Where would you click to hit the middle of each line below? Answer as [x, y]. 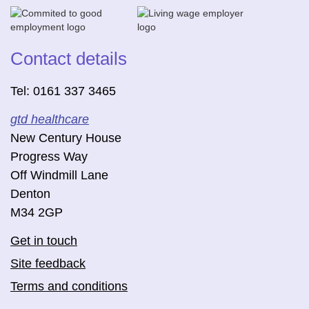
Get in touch [44, 241]
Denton [30, 194]
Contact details [69, 59]
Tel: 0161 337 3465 [63, 91]
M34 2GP [37, 212]
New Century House [66, 138]
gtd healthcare [50, 119]
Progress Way [49, 157]
